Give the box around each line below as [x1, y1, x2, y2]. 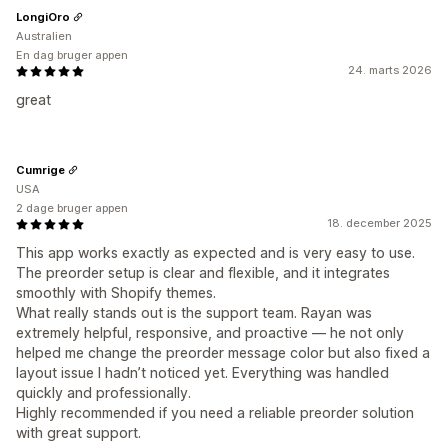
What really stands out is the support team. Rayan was [16, 304, 372, 321]
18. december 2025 [327, 216, 432, 230]
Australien [16, 29, 72, 43]
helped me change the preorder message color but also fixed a [16, 344, 430, 361]
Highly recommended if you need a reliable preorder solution [16, 404, 414, 421]
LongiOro [16, 9, 70, 24]
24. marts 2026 [348, 63, 432, 77]
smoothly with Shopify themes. [16, 284, 216, 301]
